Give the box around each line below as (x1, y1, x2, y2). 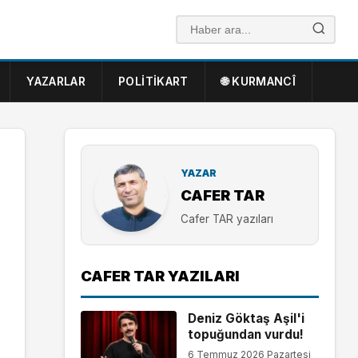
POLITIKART (118, 74, 189, 88)
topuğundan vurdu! (187, 326, 304, 342)
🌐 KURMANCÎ (221, 74, 296, 88)
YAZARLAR (26, 74, 86, 88)
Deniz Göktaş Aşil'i (187, 310, 304, 326)
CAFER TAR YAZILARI (81, 267, 240, 284)
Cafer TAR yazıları (181, 213, 273, 226)
